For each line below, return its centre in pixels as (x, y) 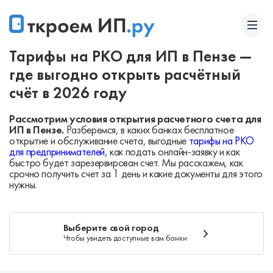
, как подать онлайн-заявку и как (172, 153)
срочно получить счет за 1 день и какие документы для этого (136, 175)
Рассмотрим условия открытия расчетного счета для (135, 120)
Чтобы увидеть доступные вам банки (125, 239)
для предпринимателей (57, 153)
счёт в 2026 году (68, 94)
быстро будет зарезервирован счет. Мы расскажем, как (126, 164)
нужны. (23, 186)
